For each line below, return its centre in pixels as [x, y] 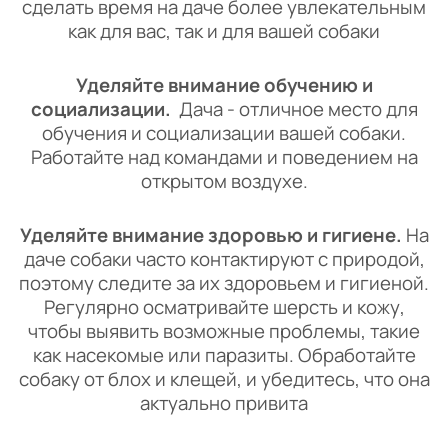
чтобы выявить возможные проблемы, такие [224, 331]
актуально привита [224, 403]
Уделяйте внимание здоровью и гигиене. [212, 235]
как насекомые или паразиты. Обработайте [224, 355]
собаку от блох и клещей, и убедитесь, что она [224, 379]
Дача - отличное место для [298, 109]
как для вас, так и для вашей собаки [224, 31]
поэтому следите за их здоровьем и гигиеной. [224, 283]
